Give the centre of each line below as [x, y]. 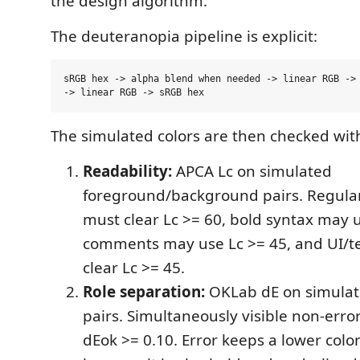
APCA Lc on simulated [252, 171]
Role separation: [144, 292]
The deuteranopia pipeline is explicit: [184, 36]
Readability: [127, 171]
